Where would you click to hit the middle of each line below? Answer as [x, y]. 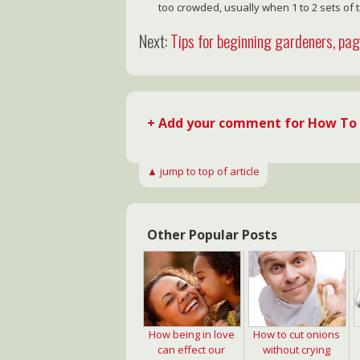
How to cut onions [297, 335]
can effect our [192, 350]
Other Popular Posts [213, 235]
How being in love [191, 335]
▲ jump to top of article [204, 172]
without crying [297, 350]
